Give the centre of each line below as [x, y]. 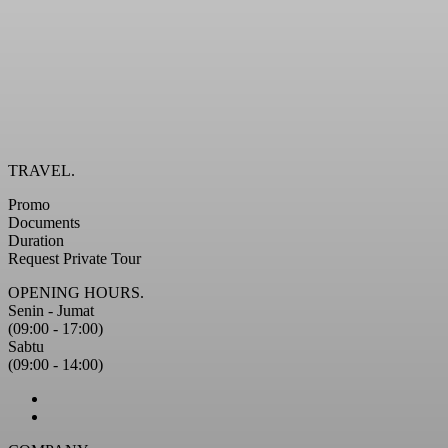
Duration [36, 240]
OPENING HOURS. [76, 292]
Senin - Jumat [51, 310]
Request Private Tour [74, 258]
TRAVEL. [41, 170]
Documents [44, 222]
